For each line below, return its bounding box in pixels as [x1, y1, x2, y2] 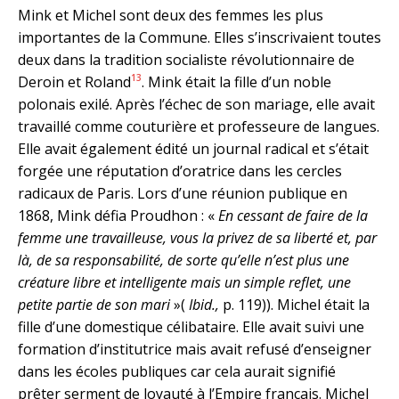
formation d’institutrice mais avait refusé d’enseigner [18, 338, 371, 359]
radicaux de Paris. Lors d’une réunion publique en [18, 183, 347, 203]
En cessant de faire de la [218, 205, 368, 225]
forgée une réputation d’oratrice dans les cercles [18, 160, 342, 181]
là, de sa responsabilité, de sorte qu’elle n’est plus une [18, 249, 349, 270]
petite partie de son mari [18, 294, 170, 314]
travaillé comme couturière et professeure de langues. [18, 116, 379, 136]
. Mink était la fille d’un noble [142, 71, 331, 92]
